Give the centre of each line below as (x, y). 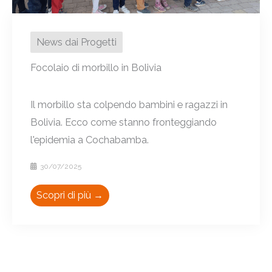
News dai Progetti (76, 42)
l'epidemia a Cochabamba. (90, 140)
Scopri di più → (70, 195)
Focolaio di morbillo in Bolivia (96, 67)
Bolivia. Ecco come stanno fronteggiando (124, 122)
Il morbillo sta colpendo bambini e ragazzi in (129, 104)
